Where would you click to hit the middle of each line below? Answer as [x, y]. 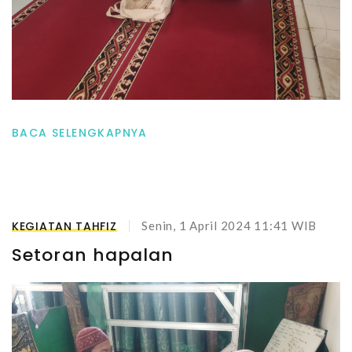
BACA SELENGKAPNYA [80, 133]
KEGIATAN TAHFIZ [64, 226]
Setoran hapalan [93, 255]
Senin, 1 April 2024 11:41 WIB [229, 225]
